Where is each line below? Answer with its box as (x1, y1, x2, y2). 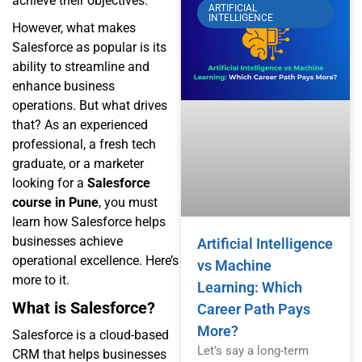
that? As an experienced (12, 117, 148, 133)
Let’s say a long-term (197, 343, 309, 359)
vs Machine (197, 257, 271, 275)
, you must (99, 195, 158, 211)
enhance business (12, 78, 115, 95)
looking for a (12, 175, 84, 192)
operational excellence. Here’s (12, 253, 179, 269)
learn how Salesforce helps (12, 214, 166, 230)
